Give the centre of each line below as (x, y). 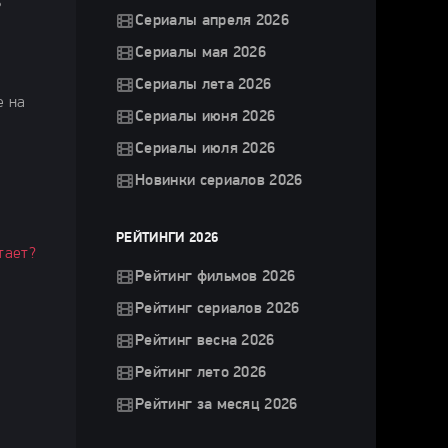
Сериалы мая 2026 (201, 53)
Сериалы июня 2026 (205, 117)
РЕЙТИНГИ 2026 (167, 238)
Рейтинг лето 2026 (201, 373)
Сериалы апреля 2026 (212, 21)
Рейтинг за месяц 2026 (216, 405)
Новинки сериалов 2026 (219, 181)
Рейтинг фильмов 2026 (215, 277)
